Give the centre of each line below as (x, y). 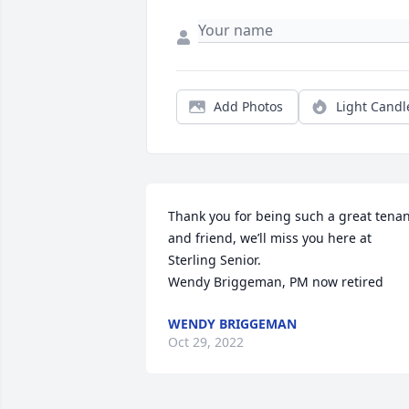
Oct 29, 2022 (206, 342)
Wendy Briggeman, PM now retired (276, 282)
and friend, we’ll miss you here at (270, 238)
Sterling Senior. (216, 260)
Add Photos (248, 107)
